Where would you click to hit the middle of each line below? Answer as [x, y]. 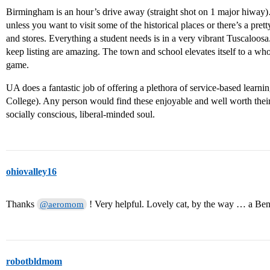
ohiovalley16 [31, 172]
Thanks [21, 204]
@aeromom [62, 205]
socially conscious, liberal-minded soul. [80, 115]
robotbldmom [34, 262]
